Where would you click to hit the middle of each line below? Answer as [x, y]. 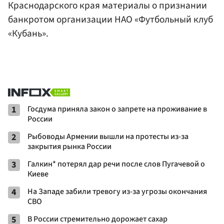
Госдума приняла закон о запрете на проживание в [117, 109]
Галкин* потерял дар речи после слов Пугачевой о [116, 164]
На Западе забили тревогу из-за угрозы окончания [117, 192]
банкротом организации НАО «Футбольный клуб [110, 19]
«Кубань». [28, 33]
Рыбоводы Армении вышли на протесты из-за [108, 137]
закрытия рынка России [69, 147]
